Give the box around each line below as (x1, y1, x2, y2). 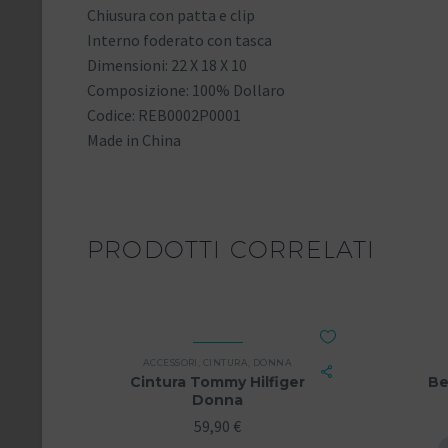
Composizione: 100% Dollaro (87, 80, 285, 101)
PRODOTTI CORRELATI (87, 234, 376, 263)
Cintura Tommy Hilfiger (130, 372, 305, 391)
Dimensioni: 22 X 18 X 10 (87, 55, 247, 76)
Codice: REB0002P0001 (87, 105, 241, 126)
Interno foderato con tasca (87, 30, 272, 51)
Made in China (87, 130, 181, 151)
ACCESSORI (142, 356, 198, 368)
